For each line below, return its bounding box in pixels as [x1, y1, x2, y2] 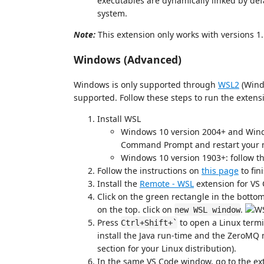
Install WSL [97, 113, 141, 124]
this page [202, 164, 239, 176]
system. [97, 7, 127, 19]
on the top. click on [97, 203, 174, 215]
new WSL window [174, 204, 240, 214]
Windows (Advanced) [74, 52, 181, 67]
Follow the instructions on [97, 164, 202, 176]
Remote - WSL [140, 177, 194, 189]
